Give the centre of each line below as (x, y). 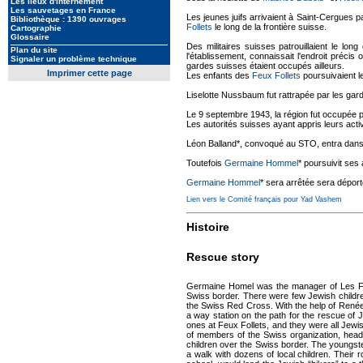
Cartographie (36, 28)
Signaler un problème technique (74, 59)
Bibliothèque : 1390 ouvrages (68, 19)
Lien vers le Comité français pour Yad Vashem (264, 199)
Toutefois (205, 163)
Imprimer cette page (89, 73)
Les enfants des (219, 75)
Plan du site (34, 50)
